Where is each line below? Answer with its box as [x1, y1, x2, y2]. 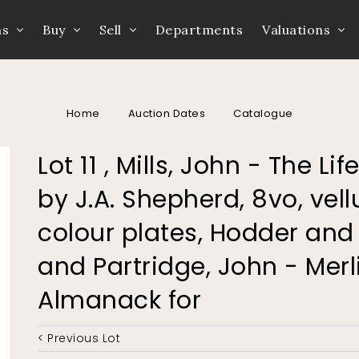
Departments [155, 22, 244, 38]
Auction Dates [127, 105, 205, 121]
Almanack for [38, 284, 202, 318]
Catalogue [233, 105, 293, 121]
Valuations [262, 22, 331, 38]
